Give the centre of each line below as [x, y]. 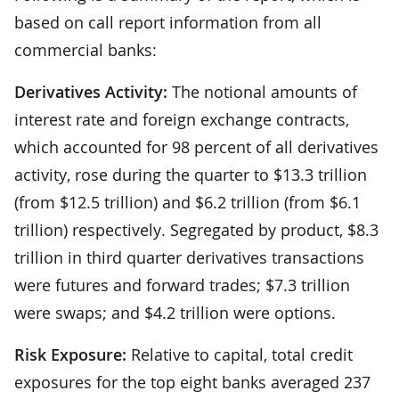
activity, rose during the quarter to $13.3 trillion [191, 174]
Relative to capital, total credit [240, 354]
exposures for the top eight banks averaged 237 [192, 382]
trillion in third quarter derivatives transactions [189, 257]
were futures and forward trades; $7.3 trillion [182, 285]
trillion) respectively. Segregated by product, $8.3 [196, 229]
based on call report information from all [168, 22]
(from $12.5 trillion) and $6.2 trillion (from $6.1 [187, 202]
